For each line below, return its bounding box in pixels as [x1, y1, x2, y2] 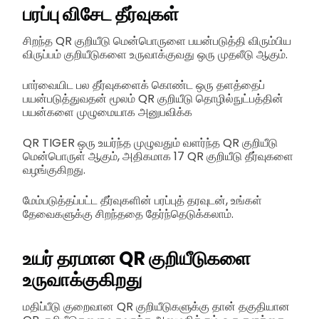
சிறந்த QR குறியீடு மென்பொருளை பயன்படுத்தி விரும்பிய [23, 32, 291, 49]
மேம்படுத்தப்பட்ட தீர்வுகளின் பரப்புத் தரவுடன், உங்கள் [23, 192, 262, 209]
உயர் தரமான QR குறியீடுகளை [23, 245, 251, 271]
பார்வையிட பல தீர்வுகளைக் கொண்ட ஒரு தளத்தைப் [23, 76, 265, 93]
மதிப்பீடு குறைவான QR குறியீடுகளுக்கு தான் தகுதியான [23, 298, 290, 315]
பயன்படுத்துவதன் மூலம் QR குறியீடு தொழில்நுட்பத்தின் [23, 90, 283, 107]
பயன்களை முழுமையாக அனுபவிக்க [23, 103, 192, 120]
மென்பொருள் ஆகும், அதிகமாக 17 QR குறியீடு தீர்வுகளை [23, 147, 293, 164]
